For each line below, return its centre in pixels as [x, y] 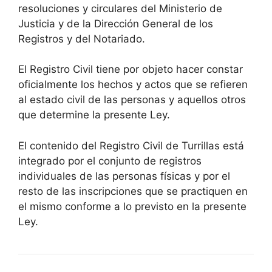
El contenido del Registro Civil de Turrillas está [131, 145]
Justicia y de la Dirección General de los [116, 23]
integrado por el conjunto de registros [110, 161]
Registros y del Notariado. [82, 39]
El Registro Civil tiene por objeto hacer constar [131, 70]
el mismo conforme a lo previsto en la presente [132, 206]
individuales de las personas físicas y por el [124, 176]
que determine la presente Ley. [94, 115]
